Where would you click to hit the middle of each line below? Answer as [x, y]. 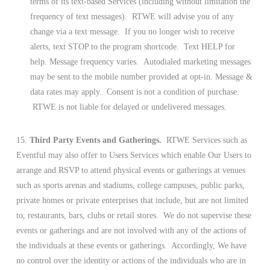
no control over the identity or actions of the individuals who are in [131, 260]
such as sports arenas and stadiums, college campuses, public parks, [130, 185]
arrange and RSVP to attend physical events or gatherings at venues [130, 170]
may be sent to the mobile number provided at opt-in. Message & [142, 77]
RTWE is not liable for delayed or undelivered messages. [129, 107]
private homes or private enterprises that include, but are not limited [132, 200]
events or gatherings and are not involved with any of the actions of [131, 230]
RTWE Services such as [204, 140]
